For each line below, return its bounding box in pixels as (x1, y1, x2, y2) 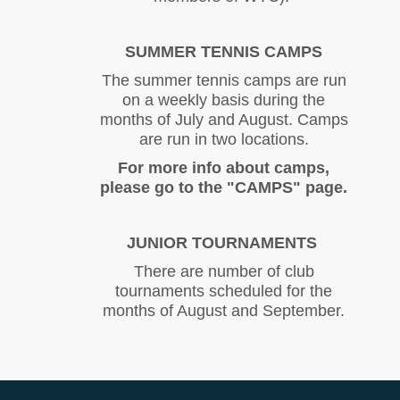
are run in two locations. (138, 130, 309, 149)
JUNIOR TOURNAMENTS (126, 234, 321, 253)
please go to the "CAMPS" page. (100, 179, 348, 197)
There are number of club (133, 262, 314, 281)
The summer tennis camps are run (101, 71, 346, 90)
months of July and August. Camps (99, 111, 348, 129)
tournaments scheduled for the (115, 282, 333, 301)
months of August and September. (103, 302, 346, 321)
